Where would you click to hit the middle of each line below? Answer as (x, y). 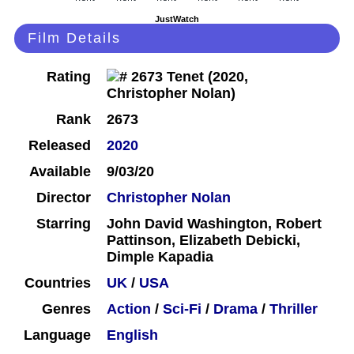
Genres (66, 309)
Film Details (74, 38)
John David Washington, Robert (214, 224)
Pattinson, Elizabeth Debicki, (203, 241)
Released (60, 146)
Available (60, 172)
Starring (64, 224)
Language (57, 335)
